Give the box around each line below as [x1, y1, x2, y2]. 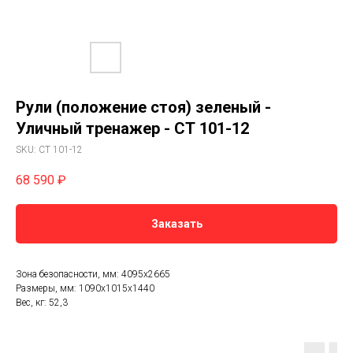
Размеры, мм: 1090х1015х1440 [16, 283, 154, 295]
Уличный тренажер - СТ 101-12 [16, 119, 249, 138]
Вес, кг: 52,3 [16, 297, 68, 309]
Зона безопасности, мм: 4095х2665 [16, 269, 170, 281]
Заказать [150, 217, 203, 231]
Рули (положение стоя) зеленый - [16, 98, 271, 117]
